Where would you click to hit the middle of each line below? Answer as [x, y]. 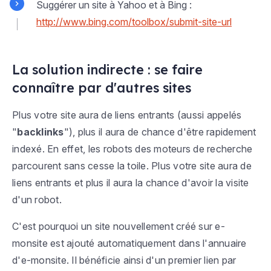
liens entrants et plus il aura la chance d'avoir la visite [131, 183]
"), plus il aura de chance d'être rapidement [160, 132]
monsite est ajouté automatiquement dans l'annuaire [129, 243]
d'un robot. [37, 200]
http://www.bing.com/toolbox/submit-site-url [134, 22]
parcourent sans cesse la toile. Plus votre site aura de [132, 166]
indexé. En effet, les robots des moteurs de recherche [132, 149]
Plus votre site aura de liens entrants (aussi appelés [127, 115]
